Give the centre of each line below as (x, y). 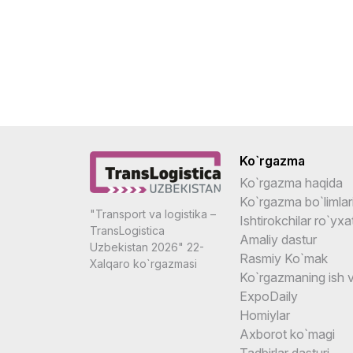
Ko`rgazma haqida (291, 182)
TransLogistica (127, 231)
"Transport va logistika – (153, 214)
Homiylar (265, 315)
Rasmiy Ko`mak (284, 258)
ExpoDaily (269, 296)
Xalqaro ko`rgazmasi (143, 264)
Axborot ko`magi (287, 334)
